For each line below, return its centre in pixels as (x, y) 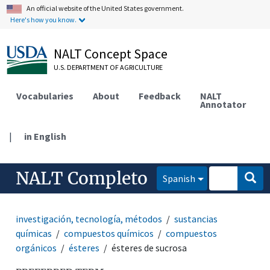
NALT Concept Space (111, 54)
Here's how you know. (44, 20)
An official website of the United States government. (105, 8)
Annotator (223, 104)
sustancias (196, 218)
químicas (34, 233)
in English (46, 136)
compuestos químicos (109, 233)
